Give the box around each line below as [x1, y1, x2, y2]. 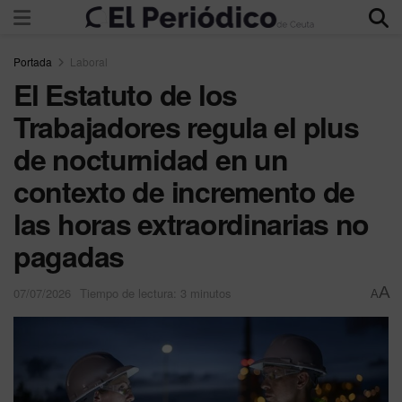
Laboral [70, 54, 108, 69]
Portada [13, 54, 52, 69]
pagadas [13, 235, 125, 276]
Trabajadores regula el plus [13, 106, 359, 147]
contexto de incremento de [13, 170, 354, 212]
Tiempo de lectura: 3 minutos [80, 284, 232, 301]
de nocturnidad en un [13, 138, 288, 179]
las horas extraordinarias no [13, 203, 370, 244]
